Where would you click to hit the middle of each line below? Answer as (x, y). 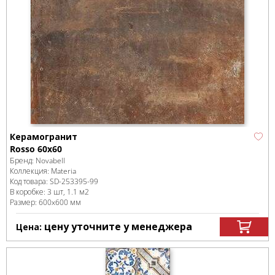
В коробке (27, 192)
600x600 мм (60, 202)
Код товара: (30, 181)
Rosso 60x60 (36, 149)
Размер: (24, 202)
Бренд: (23, 161)
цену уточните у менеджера (118, 227)
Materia (64, 171)
